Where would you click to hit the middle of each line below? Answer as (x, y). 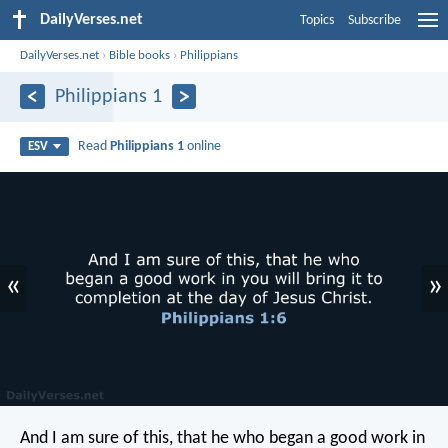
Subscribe (374, 20)
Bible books (140, 55)
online (203, 146)
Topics (317, 20)
